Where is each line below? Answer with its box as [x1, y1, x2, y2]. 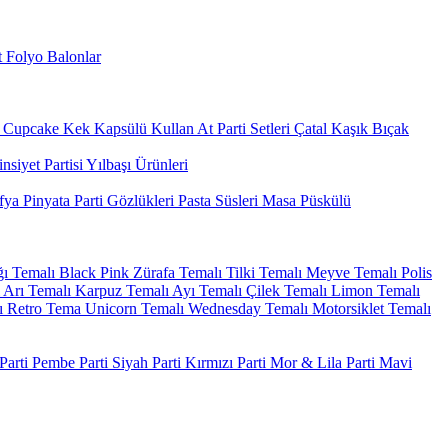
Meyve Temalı [302, 264, 397, 281]
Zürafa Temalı [129, 264, 222, 281]
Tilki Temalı [222, 264, 302, 281]
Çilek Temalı [242, 282, 327, 299]
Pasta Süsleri [174, 192, 258, 209]
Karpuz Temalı [71, 282, 169, 299]
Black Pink [55, 264, 129, 281]
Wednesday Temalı [184, 300, 308, 317]
